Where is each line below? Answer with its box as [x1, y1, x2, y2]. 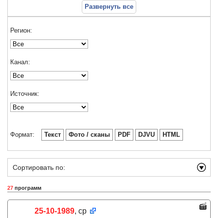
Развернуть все [85, 3, 133, 10]
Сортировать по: [13, 163, 65, 171]
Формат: [10, 131, 35, 138]
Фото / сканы [69, 131, 110, 138]
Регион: [10, 27, 32, 34]
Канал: [10, 58, 30, 66]
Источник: [10, 90, 39, 97]
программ [13, 185, 41, 191]
